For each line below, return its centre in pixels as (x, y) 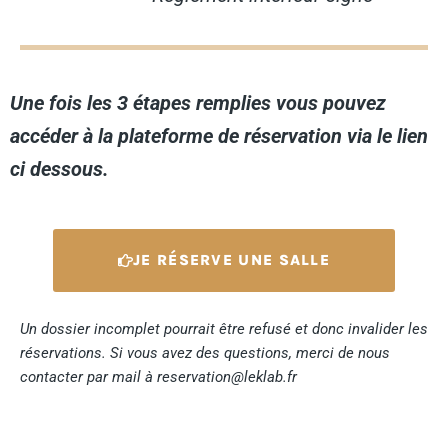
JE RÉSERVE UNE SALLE (231, 259)
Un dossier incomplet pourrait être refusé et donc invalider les (224, 328)
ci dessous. (59, 168)
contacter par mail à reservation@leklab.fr (158, 376)
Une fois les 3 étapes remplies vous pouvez (198, 102)
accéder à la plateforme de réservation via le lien (219, 135)
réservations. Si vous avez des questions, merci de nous (205, 352)
